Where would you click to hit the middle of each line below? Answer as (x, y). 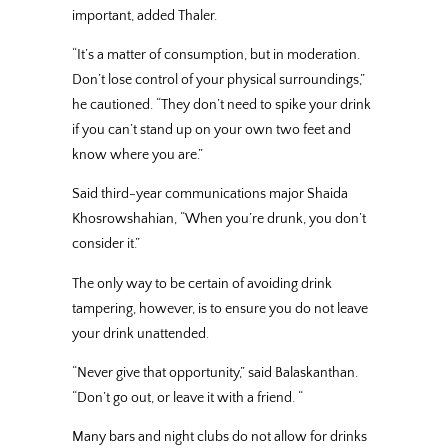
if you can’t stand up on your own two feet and (211, 130)
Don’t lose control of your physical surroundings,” (218, 80)
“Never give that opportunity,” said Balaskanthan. (215, 373)
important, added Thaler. (144, 15)
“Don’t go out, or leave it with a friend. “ (187, 398)
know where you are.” (137, 155)
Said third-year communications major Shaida (210, 194)
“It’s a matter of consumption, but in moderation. (216, 55)
